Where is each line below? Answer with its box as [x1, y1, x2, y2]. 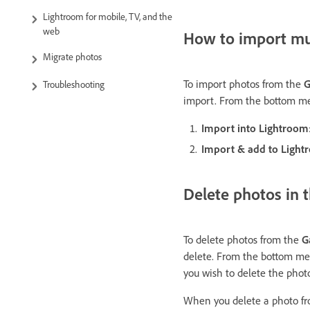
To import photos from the [183, 77, 304, 91]
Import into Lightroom [201, 121, 309, 135]
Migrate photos [43, 51, 102, 64]
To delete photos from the [183, 232, 302, 246]
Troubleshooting [43, 78, 107, 91]
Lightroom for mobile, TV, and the [43, 11, 172, 24]
